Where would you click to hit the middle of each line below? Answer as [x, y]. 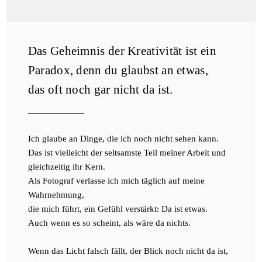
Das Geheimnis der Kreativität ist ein [122, 51]
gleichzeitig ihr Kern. [68, 166]
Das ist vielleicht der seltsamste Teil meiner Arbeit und [127, 152]
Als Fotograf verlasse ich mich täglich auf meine [116, 180]
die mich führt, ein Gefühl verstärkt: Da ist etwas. [119, 208]
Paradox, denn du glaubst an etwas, [118, 70]
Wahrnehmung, [57, 194]
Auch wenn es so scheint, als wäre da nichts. [110, 223]
